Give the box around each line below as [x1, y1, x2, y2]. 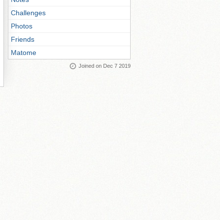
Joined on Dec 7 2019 [79, 63, 131, 69]
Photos [11, 22, 32, 30]
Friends [11, 35, 34, 43]
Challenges [11, 9, 46, 17]
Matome [11, 49, 36, 56]
